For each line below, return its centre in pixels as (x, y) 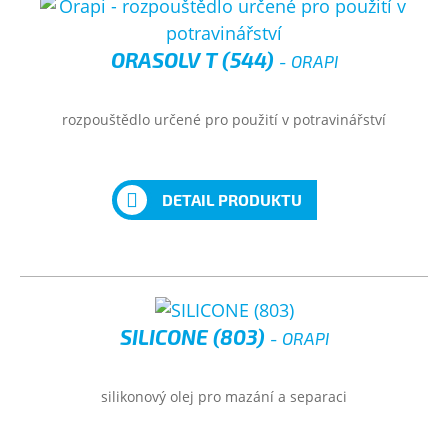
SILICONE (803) (194, 336)
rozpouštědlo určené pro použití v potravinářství (224, 119)
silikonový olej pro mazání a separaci (224, 396)
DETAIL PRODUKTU (231, 199)
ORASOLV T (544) (194, 59)
